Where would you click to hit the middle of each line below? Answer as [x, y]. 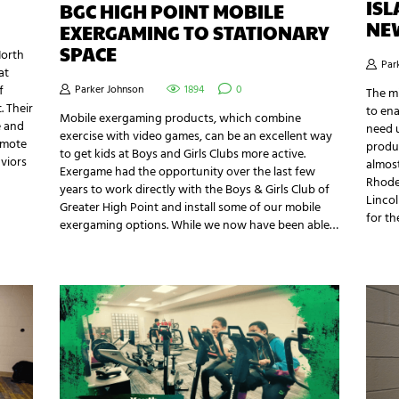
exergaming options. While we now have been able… [199, 226]
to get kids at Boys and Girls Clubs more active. [184, 155]
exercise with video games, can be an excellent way [196, 137]
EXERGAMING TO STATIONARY [195, 32]
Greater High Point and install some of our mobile [191, 208]
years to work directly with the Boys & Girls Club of [195, 191]
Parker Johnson [110, 90]
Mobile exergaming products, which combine [181, 119]
